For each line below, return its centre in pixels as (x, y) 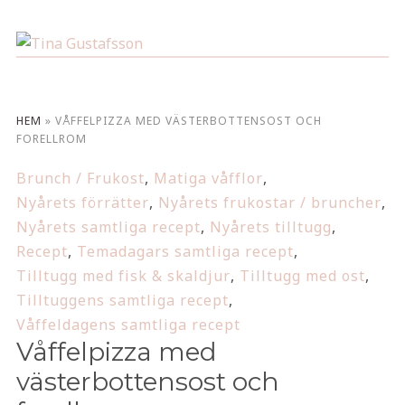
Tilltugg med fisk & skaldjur (123, 276)
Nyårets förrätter (82, 202)
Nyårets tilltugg (270, 227)
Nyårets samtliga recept (108, 227)
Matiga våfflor (208, 178)
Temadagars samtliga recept (185, 251)
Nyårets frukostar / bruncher (269, 202)
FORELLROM (51, 139)
